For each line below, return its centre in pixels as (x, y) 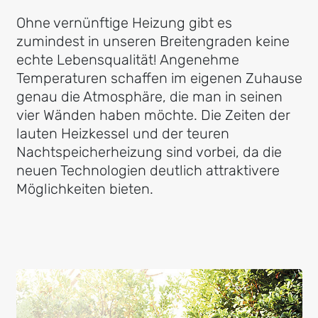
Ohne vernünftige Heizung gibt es (124, 22)
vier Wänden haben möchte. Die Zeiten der (153, 115)
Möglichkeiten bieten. (84, 188)
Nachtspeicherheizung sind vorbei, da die (149, 152)
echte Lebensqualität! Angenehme (127, 59)
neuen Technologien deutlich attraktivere (148, 170)
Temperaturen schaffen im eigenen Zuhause (159, 78)
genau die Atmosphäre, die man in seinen (149, 96)
